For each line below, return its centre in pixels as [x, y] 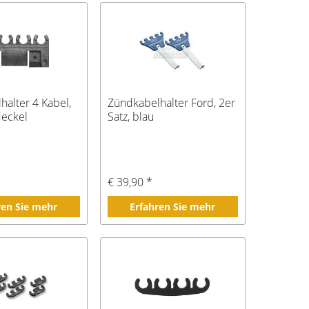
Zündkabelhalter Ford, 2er [171, 102]
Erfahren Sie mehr [173, 206]
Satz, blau [130, 116]
